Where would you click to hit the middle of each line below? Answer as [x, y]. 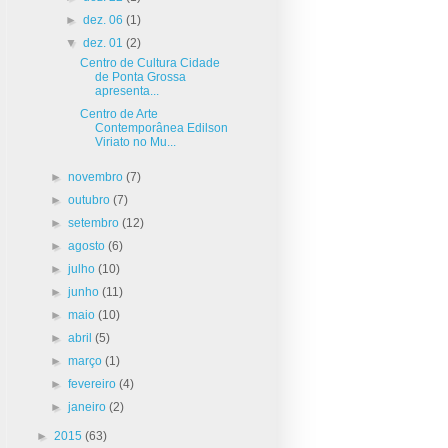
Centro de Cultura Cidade [150, 62]
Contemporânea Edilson [162, 127]
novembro [97, 176]
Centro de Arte [119, 113]
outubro [91, 199]
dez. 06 [104, 19]
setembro [95, 222]
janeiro [89, 406]
